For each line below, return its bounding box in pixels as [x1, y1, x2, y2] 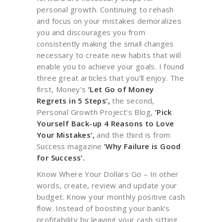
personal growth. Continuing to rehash [37, 4, 174, 14]
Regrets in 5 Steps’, [37, 96, 110, 106]
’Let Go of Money [88, 84, 154, 94]
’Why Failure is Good [104, 141, 181, 151]
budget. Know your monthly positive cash [37, 192, 185, 202]
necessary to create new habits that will [37, 50, 181, 60]
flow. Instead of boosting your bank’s [37, 203, 170, 213]
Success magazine [37, 141, 104, 151]
